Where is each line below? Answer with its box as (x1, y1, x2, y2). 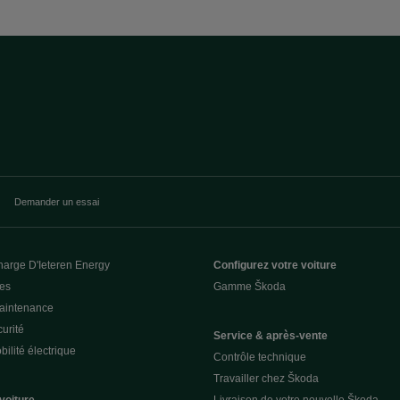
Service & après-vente (213, 329, 328, 342)
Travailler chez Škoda (213, 372, 319, 385)
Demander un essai (14, 196, 99, 207)
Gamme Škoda (213, 280, 286, 293)
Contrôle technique (213, 351, 306, 363)
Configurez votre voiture (213, 259, 337, 271)
